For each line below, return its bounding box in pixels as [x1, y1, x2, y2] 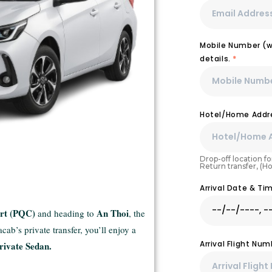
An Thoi [96, 206, 129, 220]
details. [200, 53, 233, 64]
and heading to [35, 207, 97, 220]
